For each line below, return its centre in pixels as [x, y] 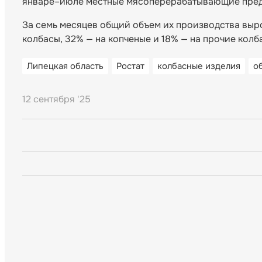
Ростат [130, 66]
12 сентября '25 [56, 99]
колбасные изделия [199, 66]
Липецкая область [65, 66]
